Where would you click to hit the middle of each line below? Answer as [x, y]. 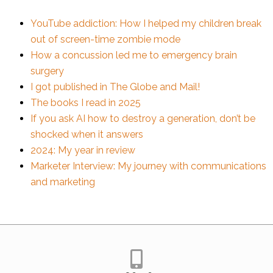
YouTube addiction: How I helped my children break [146, 23]
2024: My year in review [83, 150]
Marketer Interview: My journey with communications [148, 166]
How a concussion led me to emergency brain [134, 55]
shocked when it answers [87, 134]
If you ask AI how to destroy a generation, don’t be [143, 118]
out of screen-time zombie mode [105, 39]
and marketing [63, 182]
